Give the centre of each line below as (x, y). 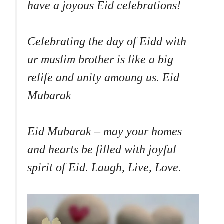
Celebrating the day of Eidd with (107, 41)
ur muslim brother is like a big (100, 59)
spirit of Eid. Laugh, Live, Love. (104, 167)
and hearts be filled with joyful (102, 149)
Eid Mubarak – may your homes (105, 131)
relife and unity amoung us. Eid (103, 77)
